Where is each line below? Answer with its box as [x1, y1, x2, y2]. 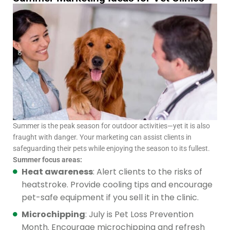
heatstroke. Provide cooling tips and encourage [22, 179, 213, 191]
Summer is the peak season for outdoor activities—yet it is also [13, 122, 210, 130]
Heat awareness [22, 166, 93, 178]
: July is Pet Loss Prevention [85, 208, 194, 221]
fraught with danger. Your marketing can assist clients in [13, 133, 191, 142]
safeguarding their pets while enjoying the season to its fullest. [13, 144, 210, 153]
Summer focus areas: [13, 156, 82, 164]
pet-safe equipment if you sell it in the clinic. [22, 191, 199, 204]
